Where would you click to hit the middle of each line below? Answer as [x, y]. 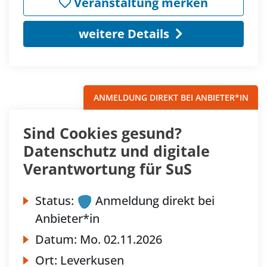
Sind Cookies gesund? [103, 133]
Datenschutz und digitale [117, 151]
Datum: [58, 240]
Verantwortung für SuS [108, 169]
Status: [55, 201]
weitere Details [124, 34]
